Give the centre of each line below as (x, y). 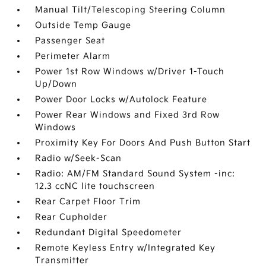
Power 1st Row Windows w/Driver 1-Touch (130, 72)
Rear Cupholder (72, 217)
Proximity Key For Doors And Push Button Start (143, 143)
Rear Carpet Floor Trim (88, 202)
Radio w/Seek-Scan (79, 158)
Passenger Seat (70, 41)
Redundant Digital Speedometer (109, 232)
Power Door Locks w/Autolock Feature (121, 99)
